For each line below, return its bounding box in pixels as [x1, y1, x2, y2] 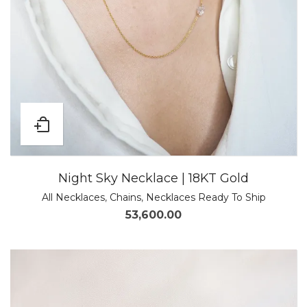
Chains [109, 191, 141, 204]
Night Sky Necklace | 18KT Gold [58, 171, 249, 186]
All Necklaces [41, 191, 105, 204]
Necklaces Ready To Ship [145, 191, 266, 204]
